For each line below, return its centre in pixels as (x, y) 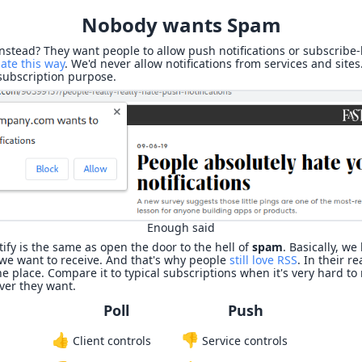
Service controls (243, 341)
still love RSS (263, 260)
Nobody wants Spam (181, 25)
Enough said (181, 228)
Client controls (110, 341)
